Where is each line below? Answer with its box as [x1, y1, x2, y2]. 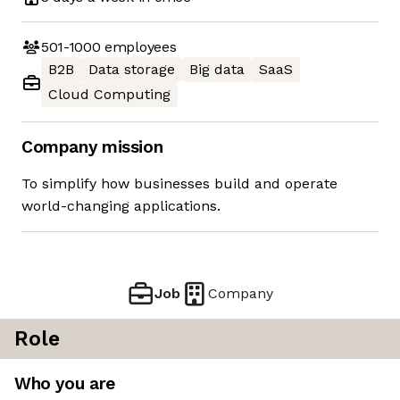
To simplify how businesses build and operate [21, 175, 337, 193]
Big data [189, 61, 245, 79]
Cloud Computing [48, 86, 171, 104]
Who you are [14, 373, 115, 395]
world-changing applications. [21, 197, 221, 215]
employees [100, 37, 177, 55]
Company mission [21, 137, 163, 158]
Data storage [88, 61, 175, 79]
